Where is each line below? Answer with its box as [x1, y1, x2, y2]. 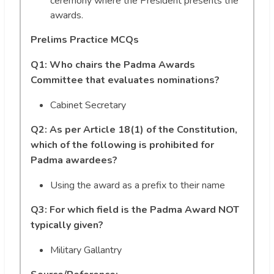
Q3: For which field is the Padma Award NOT [31, 202, 239, 217]
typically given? [31, 218, 103, 232]
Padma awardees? [31, 153, 117, 167]
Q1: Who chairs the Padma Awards [31, 57, 195, 72]
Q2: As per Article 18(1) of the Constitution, [31, 122, 237, 136]
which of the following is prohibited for [31, 138, 214, 152]
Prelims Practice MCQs [31, 32, 139, 46]
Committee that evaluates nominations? [31, 73, 220, 87]
